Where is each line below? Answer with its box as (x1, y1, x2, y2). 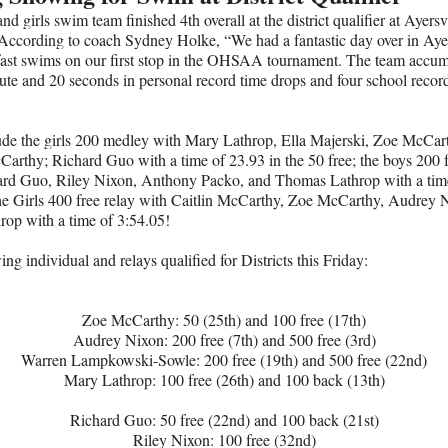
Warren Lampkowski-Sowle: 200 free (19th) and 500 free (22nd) (21, 349, 427, 370)
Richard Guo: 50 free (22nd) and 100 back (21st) (69, 409, 379, 430)
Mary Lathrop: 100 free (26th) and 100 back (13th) (63, 369, 385, 390)
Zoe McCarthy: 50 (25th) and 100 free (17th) (82, 309, 366, 330)
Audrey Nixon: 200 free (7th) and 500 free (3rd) (72, 329, 376, 350)
